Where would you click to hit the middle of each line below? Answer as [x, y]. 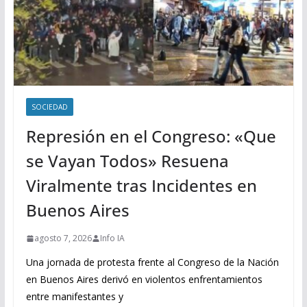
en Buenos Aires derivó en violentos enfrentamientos [144, 280]
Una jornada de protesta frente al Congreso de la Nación [152, 262]
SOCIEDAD [49, 107]
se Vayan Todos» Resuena [127, 161]
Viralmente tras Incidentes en [141, 186]
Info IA [112, 238]
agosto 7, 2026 [63, 238]
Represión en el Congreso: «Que [151, 136]
